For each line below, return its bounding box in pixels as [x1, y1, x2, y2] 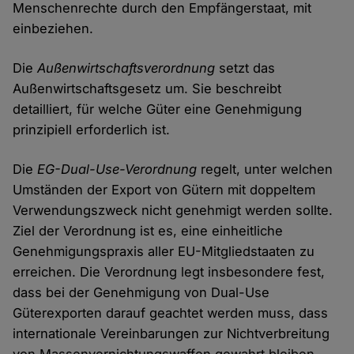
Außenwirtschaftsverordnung [37, 59, 216, 76]
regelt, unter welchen [197, 160, 333, 177]
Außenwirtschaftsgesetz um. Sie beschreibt [13, 80, 282, 96]
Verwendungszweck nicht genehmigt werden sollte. [13, 201, 333, 218]
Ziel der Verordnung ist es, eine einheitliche [13, 222, 284, 239]
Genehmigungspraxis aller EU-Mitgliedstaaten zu [13, 243, 315, 259]
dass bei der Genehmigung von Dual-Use [13, 284, 270, 300]
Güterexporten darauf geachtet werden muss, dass [13, 304, 329, 321]
